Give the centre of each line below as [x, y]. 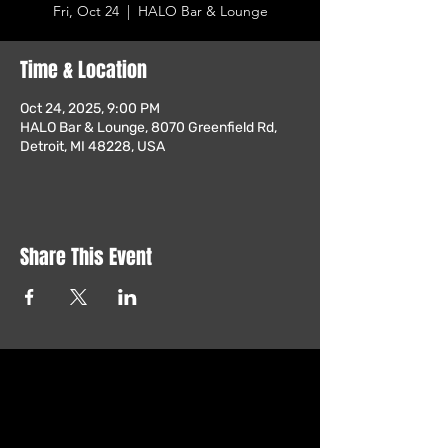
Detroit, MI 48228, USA [92, 146]
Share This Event [86, 257]
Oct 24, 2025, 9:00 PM [90, 108]
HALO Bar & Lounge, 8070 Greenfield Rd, [148, 127]
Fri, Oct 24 [85, 11]
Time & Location [83, 70]
